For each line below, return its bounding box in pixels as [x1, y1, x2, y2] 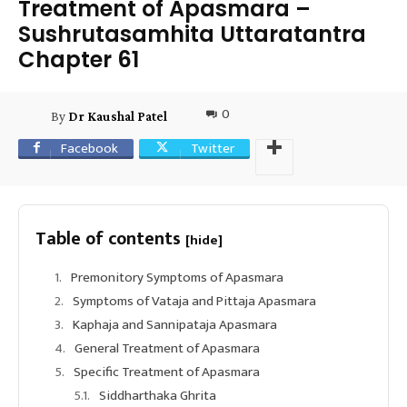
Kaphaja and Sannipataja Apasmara [73, 313, 277, 336]
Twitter [191, 136, 234, 160]
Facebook [61, 136, 118, 160]
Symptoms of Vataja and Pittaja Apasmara [73, 289, 316, 313]
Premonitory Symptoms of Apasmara [71, 265, 283, 289]
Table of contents [35, 223, 185, 254]
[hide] [185, 228, 223, 252]
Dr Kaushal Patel [68, 108, 167, 124]
